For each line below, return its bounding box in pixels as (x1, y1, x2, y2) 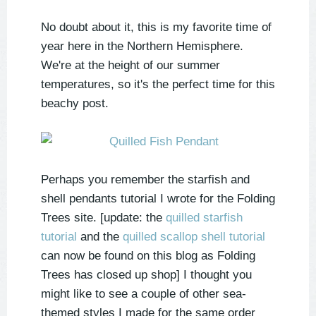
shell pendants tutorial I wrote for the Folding (41, 192, 275, 206)
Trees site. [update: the (41, 211, 166, 225)
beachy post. (41, 97, 109, 111)
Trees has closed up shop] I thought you (41, 268, 252, 282)
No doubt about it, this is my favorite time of (41, 20, 272, 35)
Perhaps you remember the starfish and (41, 173, 250, 187)
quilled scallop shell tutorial (123, 230, 265, 244)
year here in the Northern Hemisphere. (41, 39, 243, 54)
